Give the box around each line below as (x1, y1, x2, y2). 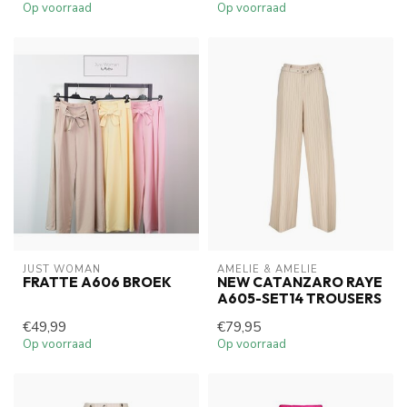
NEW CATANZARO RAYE (217, 273, 382, 291)
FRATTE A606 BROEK (23, 273, 172, 291)
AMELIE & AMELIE (217, 262, 318, 276)
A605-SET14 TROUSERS (217, 289, 382, 307)
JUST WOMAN (23, 262, 101, 276)
